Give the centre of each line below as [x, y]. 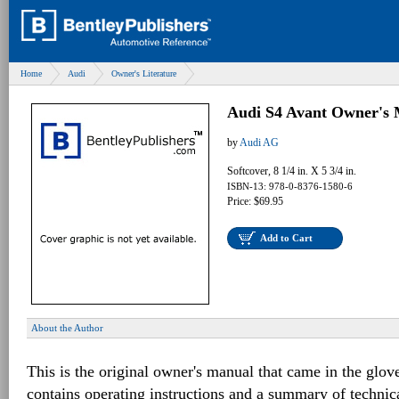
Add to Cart [286, 238]
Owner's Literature [144, 73]
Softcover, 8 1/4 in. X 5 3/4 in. [292, 171]
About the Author [67, 328]
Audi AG [259, 142]
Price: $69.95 [255, 201]
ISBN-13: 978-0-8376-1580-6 [290, 186]
